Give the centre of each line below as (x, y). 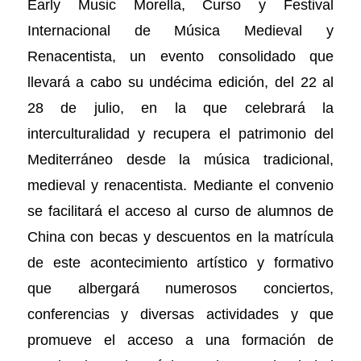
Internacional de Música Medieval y (180, 31)
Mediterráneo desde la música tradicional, (180, 160)
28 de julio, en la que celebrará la (180, 108)
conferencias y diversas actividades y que (180, 314)
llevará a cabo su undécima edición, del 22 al (180, 82)
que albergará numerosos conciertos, (180, 288)
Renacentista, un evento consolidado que (180, 56)
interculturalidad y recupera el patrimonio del (180, 134)
